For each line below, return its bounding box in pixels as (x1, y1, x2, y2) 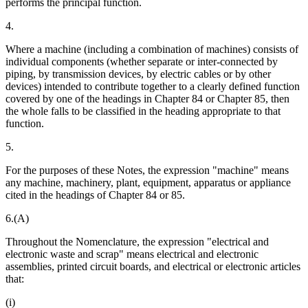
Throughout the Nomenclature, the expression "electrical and (5, 236, 269, 248)
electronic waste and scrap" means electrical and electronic (5, 248, 258, 261)
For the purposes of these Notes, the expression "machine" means (5, 164, 289, 177)
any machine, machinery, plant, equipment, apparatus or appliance (5, 177, 291, 189)
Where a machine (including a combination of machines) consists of (5, 43, 298, 56)
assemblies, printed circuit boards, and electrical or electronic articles (5, 261, 300, 273)
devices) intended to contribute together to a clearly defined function (5, 80, 300, 93)
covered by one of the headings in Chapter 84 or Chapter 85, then (5, 93, 289, 105)
